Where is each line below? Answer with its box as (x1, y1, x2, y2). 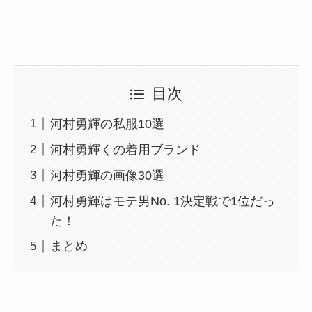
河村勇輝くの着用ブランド (49, 142, 201, 157)
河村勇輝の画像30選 (49, 168, 164, 182)
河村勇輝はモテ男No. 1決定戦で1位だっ (49, 194, 275, 208)
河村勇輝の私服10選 (49, 116, 164, 131)
